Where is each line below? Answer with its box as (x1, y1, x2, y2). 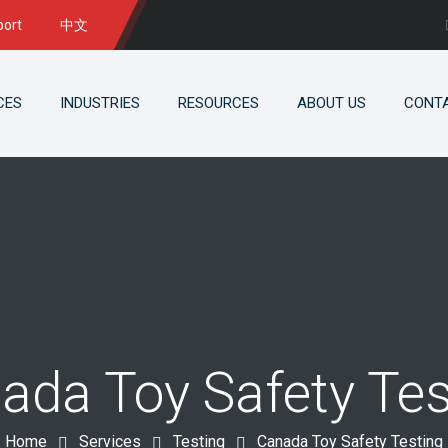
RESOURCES (178, 94, 259, 112)
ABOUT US (297, 94, 366, 112)
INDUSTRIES (60, 94, 140, 112)
